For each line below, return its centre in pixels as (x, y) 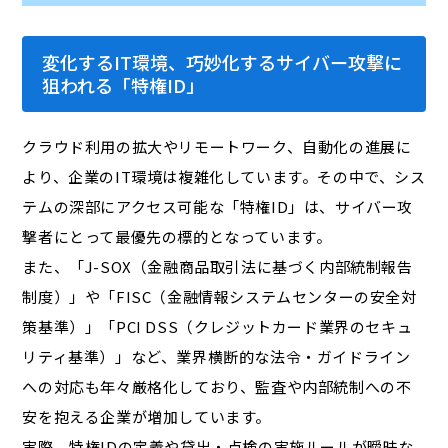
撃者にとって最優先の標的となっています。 (177, 236)
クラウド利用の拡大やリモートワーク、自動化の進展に (217, 146)
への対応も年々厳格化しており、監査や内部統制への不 (217, 386)
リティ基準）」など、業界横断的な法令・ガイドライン (216, 356)
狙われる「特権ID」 (123, 84)
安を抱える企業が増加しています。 (147, 416)
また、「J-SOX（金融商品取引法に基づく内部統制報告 (217, 266)
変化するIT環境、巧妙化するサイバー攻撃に (222, 61)
